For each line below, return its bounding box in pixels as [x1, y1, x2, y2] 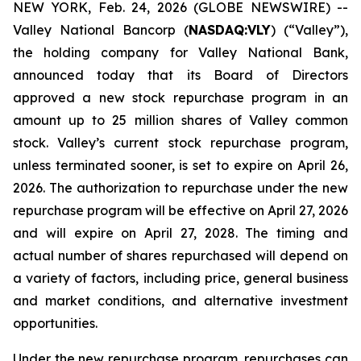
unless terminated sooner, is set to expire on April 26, [13, 157, 348, 173]
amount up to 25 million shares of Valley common [13, 112, 348, 128]
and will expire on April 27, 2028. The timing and [13, 225, 348, 241]
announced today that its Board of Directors [13, 67, 348, 83]
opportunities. [13, 315, 98, 331]
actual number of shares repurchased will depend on [13, 247, 348, 263]
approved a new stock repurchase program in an [13, 89, 348, 106]
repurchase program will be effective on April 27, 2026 [13, 202, 348, 218]
